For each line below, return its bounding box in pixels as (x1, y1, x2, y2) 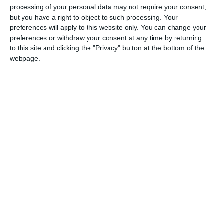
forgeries (93, 202, 131, 211)
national (147, 98, 183, 107)
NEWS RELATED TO (24, 156, 126, 167)
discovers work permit (93, 192, 184, 201)
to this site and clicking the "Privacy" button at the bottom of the (10, 44, 204, 52)
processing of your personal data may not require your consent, (10, 3, 206, 11)
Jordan (53, 98, 86, 107)
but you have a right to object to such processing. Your (10, 13, 178, 21)
